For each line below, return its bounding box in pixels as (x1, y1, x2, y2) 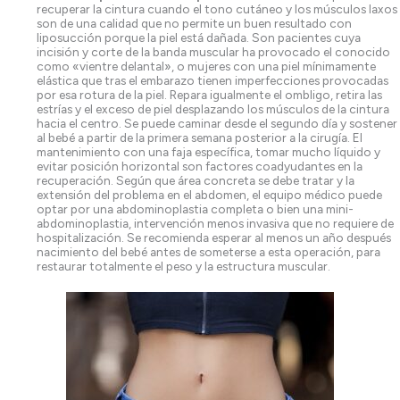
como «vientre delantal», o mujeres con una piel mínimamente (37, 59, 377, 73)
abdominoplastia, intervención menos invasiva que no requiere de (37, 216, 395, 230)
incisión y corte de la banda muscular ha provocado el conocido (37, 45, 391, 59)
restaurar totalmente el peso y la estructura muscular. (37, 259, 331, 273)
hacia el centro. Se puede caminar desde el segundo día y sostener (37, 116, 398, 130)
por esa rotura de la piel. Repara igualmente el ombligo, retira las (37, 87, 383, 102)
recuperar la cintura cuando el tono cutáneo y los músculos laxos (37, 2, 398, 16)
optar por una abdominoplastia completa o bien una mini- (37, 202, 354, 216)
